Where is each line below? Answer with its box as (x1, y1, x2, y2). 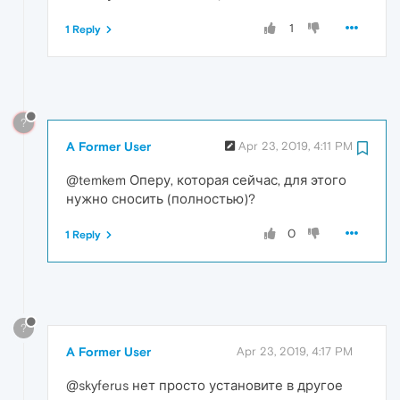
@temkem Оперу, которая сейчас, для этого (66, 171, 346, 187)
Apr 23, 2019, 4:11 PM (238, 138, 353, 153)
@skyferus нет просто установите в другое (66, 377, 343, 393)
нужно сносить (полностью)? (66, 190, 255, 206)
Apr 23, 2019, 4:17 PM (237, 344, 353, 358)
